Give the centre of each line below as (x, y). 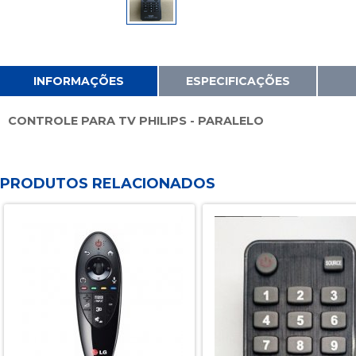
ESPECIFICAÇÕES (238, 81)
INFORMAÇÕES (79, 81)
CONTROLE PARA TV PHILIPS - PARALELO (136, 121)
